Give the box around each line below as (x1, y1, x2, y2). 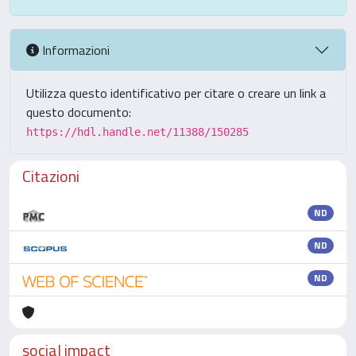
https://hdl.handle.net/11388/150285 (26, 126, 249, 138)
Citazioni (22, 164, 79, 188)
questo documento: (26, 103, 131, 122)
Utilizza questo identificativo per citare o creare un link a (26, 83, 326, 103)
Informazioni (39, 40, 110, 60)
